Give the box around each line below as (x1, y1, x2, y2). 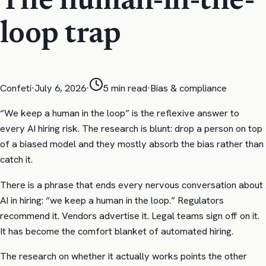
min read (109, 81, 147, 94)
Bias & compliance (150, 81, 227, 94)
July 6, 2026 (34, 81, 86, 94)
